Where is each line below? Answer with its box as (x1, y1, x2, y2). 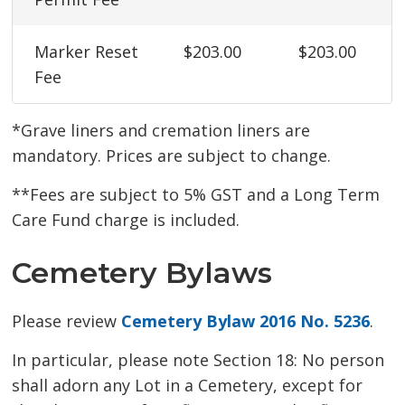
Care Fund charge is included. (12, 209, 240, 231)
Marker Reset (34, 41, 139, 63)
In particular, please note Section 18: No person (12, 349, 385, 372)
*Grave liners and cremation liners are (12, 119, 311, 142)
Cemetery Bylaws (12, 255, 273, 291)
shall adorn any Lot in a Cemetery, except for (12, 374, 363, 397)
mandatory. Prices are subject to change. (12, 145, 332, 167)
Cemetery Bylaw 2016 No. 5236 (121, 310, 371, 333)
